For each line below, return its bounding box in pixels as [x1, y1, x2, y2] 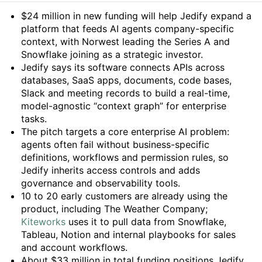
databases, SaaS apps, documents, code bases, [21, 74, 232, 86]
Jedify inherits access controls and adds [21, 164, 200, 176]
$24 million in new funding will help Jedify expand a [21, 10, 251, 22]
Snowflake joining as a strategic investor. [21, 49, 203, 60]
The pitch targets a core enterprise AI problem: [21, 126, 229, 137]
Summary [9, 8, 94, 30]
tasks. [21, 113, 47, 125]
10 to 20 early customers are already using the [21, 190, 227, 202]
